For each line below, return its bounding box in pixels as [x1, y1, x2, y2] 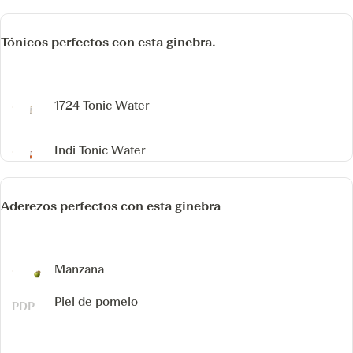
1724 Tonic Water [54, 98, 150, 113]
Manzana [54, 262, 104, 277]
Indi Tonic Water [54, 143, 146, 158]
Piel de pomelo [54, 294, 138, 309]
